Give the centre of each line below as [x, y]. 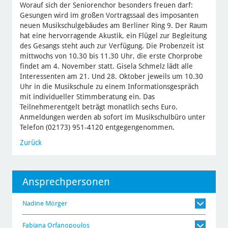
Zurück [31, 143]
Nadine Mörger [56, 204]
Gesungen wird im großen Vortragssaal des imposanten [109, 16]
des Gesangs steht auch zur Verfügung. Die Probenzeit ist [112, 46]
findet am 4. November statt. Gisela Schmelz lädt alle [106, 66]
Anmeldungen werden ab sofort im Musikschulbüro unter [112, 117]
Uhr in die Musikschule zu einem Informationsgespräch [109, 87]
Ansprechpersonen [66, 182]
